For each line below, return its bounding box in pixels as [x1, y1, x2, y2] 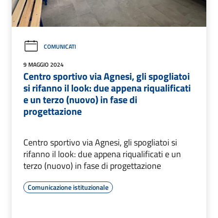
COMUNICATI [44, 41, 76, 51]
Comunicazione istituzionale [28, 182, 109, 193]
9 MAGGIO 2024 [23, 60, 64, 70]
